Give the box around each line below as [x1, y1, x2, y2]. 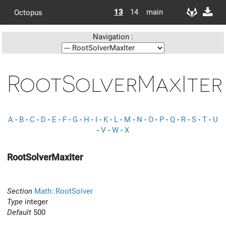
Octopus [14, 8, 42, 17]
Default [7, 207, 31, 217]
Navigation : [93, 32, 133, 41]
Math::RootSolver [34, 186, 93, 196]
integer [23, 197, 48, 206]
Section [7, 186, 32, 196]
